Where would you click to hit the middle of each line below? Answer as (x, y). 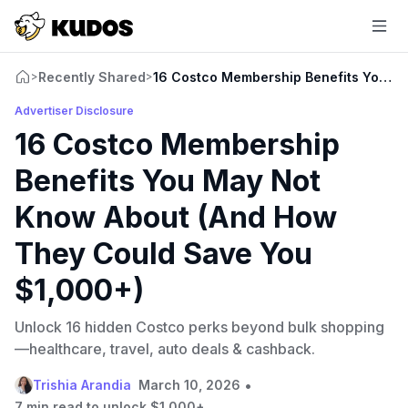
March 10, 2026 (189, 384)
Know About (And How (176, 217)
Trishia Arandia (82, 384)
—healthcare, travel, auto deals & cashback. (165, 348)
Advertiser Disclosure (74, 110)
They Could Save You (163, 253)
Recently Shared (92, 76)
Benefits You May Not (168, 180)
